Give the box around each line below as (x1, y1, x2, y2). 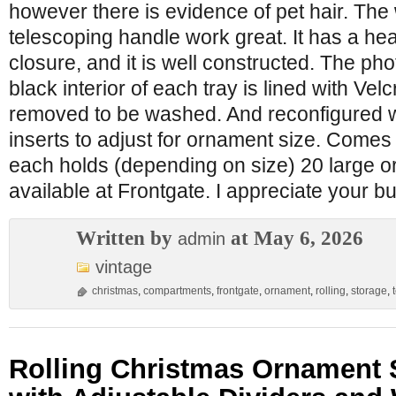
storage (351, 285, 387, 297)
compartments (143, 285, 211, 297)
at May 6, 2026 (225, 226, 363, 249)
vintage (95, 257, 152, 277)
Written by (76, 226, 178, 249)
